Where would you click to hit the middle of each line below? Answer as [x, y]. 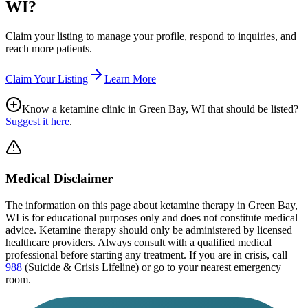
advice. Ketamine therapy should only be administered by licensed [149, 230]
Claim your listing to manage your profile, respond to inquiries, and [151, 36]
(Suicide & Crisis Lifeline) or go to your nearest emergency [153, 267]
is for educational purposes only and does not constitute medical [158, 217]
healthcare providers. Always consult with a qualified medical [139, 242]
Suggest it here [37, 122]
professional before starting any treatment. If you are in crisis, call [146, 254]
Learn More [130, 79]
